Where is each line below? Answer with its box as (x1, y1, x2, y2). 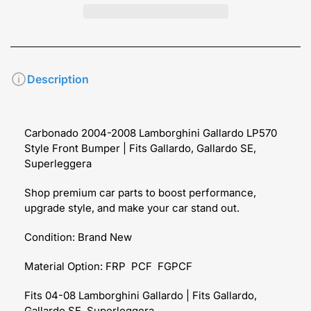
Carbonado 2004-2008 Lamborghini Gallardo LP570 (24, 126, 277, 140)
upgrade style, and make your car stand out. (24, 201, 239, 215)
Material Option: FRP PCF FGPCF (24, 259, 192, 273)
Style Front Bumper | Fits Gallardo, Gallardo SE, (24, 141, 256, 155)
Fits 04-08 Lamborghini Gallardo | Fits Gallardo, (24, 288, 257, 302)
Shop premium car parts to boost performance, (24, 185, 256, 199)
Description (27, 72, 89, 86)
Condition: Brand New (24, 230, 132, 244)
